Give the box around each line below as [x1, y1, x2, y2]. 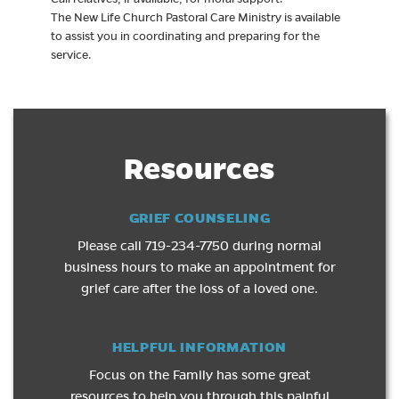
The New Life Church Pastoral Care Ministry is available [50, 11, 340, 24]
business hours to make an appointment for [63, 259, 336, 275]
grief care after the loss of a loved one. [81, 281, 318, 297]
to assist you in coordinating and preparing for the [50, 29, 320, 43]
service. [50, 48, 91, 61]
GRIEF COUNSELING [128, 209, 271, 226]
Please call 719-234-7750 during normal [77, 238, 322, 254]
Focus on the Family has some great [88, 366, 311, 383]
